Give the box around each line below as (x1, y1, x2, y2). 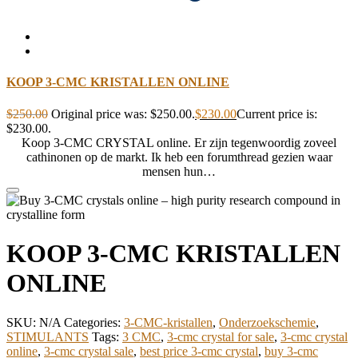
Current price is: (237, 106, 317, 121)
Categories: (64, 315, 124, 329)
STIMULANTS (6, 329, 89, 344)
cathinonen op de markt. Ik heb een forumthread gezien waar (26, 149, 332, 164)
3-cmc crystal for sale (167, 329, 274, 344)
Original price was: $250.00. (51, 106, 195, 121)
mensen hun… (142, 164, 216, 178)
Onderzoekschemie (219, 315, 316, 329)
